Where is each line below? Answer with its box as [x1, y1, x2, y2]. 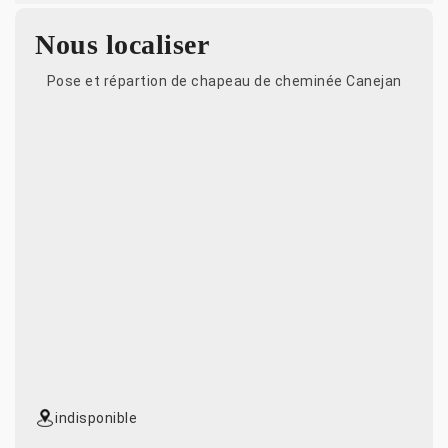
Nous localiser [35, 28, 209, 60]
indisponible [55, 409, 137, 426]
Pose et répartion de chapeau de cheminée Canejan [46, 72, 402, 89]
